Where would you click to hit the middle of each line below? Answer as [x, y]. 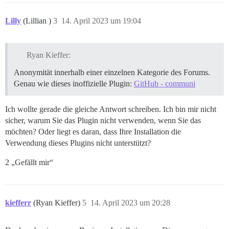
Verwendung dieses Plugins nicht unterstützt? [78, 143]
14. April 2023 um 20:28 [130, 203]
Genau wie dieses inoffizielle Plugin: [74, 84]
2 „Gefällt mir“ [29, 163]
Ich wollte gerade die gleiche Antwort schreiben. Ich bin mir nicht [111, 109]
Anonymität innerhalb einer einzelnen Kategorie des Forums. [112, 73]
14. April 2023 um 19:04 [101, 21]
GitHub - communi [165, 84]
